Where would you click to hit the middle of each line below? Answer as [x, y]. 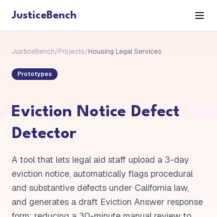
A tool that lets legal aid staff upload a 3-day [100, 160]
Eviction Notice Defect [96, 112]
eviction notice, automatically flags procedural [102, 174]
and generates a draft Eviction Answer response [107, 202]
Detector [44, 134]
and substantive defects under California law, [100, 188]
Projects [71, 51]
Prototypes [35, 74]
